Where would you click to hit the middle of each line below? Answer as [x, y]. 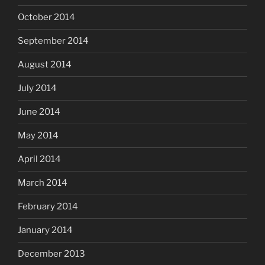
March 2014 [43, 183]
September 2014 [53, 41]
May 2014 [38, 136]
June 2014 [39, 112]
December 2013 [51, 254]
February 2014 [48, 207]
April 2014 [39, 159]
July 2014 [37, 88]
